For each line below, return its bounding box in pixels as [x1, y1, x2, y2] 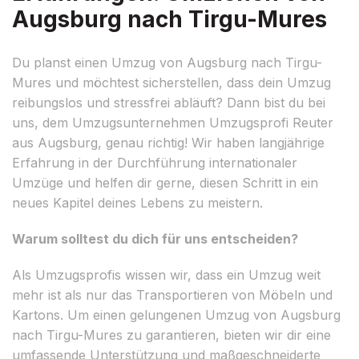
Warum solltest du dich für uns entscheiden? [12, 230, 298, 247]
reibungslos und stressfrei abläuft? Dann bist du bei [12, 94, 325, 111]
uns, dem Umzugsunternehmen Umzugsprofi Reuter [12, 114, 333, 131]
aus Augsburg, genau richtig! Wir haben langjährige [12, 134, 325, 151]
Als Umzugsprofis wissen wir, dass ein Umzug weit [12, 266, 321, 283]
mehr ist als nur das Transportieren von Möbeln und [12, 286, 333, 303]
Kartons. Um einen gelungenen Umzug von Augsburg [12, 306, 341, 323]
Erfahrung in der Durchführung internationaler [12, 154, 297, 171]
